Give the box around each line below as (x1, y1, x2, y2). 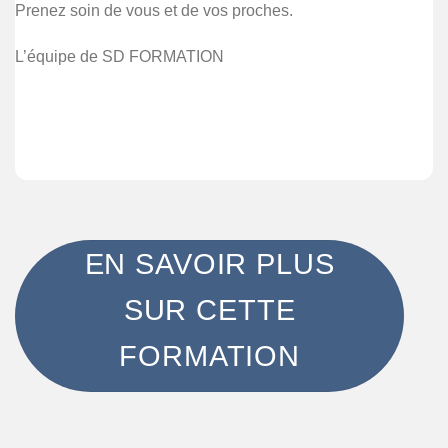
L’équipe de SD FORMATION (15, 47, 224, 65)
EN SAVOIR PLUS (84, 247, 335, 280)
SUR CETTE (123, 293, 296, 326)
